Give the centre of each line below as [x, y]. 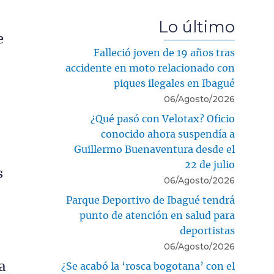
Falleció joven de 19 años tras [164, 54]
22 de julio [210, 165]
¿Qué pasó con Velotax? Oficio [163, 120]
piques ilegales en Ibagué [174, 84]
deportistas [207, 231]
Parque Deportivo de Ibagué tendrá [150, 201]
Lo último [197, 27]
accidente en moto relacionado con [150, 69]
